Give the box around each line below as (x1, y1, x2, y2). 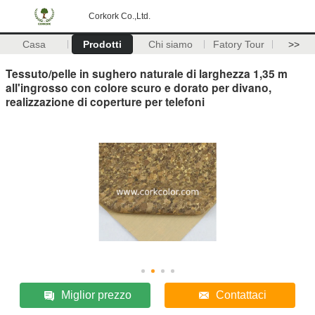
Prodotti (82, 39, 122, 50)
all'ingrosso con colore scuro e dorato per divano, (6, 79, 271, 96)
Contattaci (215, 288, 266, 301)
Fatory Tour (212, 39, 264, 50)
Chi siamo (148, 39, 193, 50)
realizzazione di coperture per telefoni (6, 93, 205, 110)
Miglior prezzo (61, 288, 132, 301)
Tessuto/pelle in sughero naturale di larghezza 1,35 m (6, 65, 288, 82)
